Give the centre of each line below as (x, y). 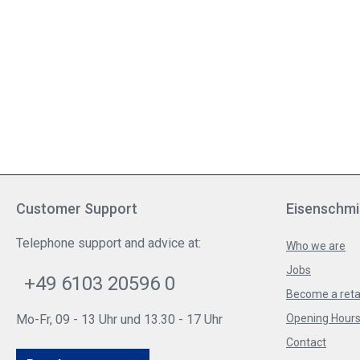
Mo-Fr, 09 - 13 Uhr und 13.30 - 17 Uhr (119, 320)
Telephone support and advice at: (108, 243)
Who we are (316, 246)
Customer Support (77, 209)
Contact (306, 343)
